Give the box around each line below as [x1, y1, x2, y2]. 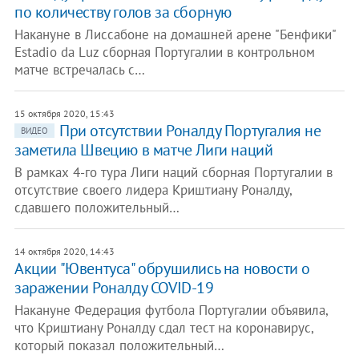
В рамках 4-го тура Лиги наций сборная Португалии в [14, 163, 333, 181]
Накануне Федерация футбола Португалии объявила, [14, 301, 328, 319]
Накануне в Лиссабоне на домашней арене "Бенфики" [14, 26, 336, 43]
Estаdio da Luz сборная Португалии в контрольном [14, 43, 315, 61]
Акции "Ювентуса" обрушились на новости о [14, 258, 310, 279]
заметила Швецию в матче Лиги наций [14, 139, 273, 160]
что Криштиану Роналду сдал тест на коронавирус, [14, 319, 313, 337]
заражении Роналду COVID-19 [14, 277, 214, 298]
